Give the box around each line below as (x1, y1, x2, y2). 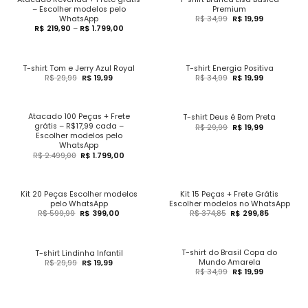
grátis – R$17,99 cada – (34, 121, 124, 132)
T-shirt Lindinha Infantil (34, 247, 123, 258)
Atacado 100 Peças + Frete (27, 111, 130, 122)
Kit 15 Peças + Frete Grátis (180, 189, 278, 200)
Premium (212, 4, 246, 15)
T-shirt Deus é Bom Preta (183, 112, 276, 123)
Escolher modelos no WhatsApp (168, 199, 290, 210)
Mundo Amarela (198, 256, 261, 267)
